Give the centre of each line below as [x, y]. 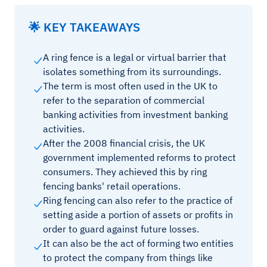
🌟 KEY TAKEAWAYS [84, 27]
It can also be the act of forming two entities [138, 243]
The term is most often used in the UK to [130, 86]
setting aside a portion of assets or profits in [138, 215]
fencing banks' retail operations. [112, 186]
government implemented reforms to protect [139, 157]
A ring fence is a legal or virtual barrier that [135, 57]
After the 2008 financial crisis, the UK [124, 143]
